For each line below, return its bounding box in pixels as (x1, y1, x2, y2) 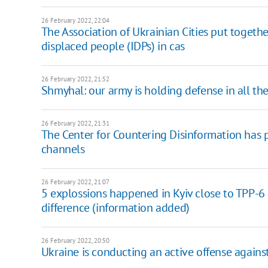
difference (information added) (41, 199, 190, 215)
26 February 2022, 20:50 (41, 236, 109, 245)
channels (41, 141, 85, 157)
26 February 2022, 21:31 (41, 118, 109, 127)
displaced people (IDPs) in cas (41, 38, 185, 54)
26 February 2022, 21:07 (41, 177, 109, 186)
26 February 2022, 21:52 (41, 74, 109, 83)
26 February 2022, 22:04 (41, 16, 109, 25)
